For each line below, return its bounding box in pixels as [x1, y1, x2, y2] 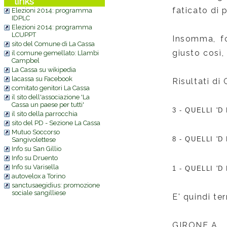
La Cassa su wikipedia [12, 66, 76, 73]
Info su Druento [12, 154, 58, 162]
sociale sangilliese [12, 189, 66, 197]
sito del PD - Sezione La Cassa [12, 119, 100, 127]
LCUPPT [12, 31, 36, 39]
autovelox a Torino [12, 172, 65, 180]
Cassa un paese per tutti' [12, 101, 84, 108]
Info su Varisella [12, 163, 59, 171]
